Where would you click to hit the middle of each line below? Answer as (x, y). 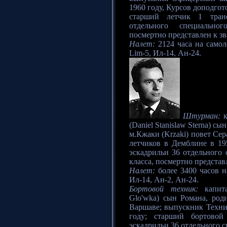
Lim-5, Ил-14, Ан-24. (165, 53)
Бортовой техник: (164, 189)
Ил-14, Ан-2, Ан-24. (164, 180)
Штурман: (202, 116)
